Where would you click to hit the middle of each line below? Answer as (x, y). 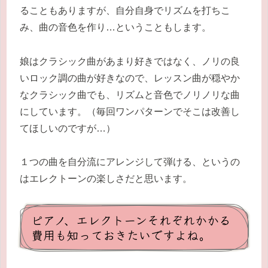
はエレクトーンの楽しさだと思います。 (106, 179)
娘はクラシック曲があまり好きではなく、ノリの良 (130, 61)
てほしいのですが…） (68, 128)
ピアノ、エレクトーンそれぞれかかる (131, 220)
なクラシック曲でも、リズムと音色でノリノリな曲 (130, 95)
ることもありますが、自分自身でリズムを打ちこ (125, 10)
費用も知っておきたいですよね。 (121, 235)
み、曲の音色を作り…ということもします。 (115, 27)
